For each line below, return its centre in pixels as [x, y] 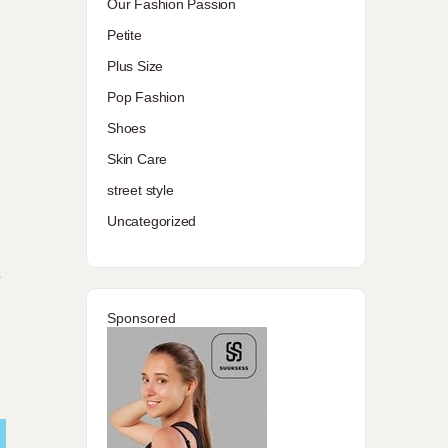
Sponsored [141, 318]
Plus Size [135, 66]
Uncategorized [152, 221]
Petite [124, 35]
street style [140, 190]
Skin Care [137, 159]
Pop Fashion [146, 97]
